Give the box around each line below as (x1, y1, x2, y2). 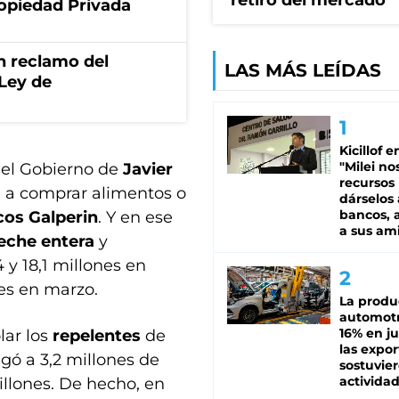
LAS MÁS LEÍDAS (224, 60, 381, 82)
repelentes (53, 326, 145, 346)
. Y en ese (98, 208, 173, 227)
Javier (123, 159, 173, 179)
